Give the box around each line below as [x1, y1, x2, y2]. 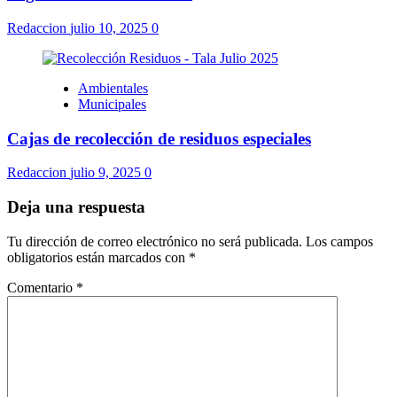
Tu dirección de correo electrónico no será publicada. [7, 233, 302, 249]
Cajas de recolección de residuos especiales [7, 128, 311, 148]
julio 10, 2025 [70, 19, 152, 35]
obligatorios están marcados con [7, 249, 189, 265]
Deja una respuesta [7, 198, 145, 217]
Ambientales [78, 80, 148, 96]
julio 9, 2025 [70, 165, 144, 181]
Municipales [78, 96, 146, 112]
